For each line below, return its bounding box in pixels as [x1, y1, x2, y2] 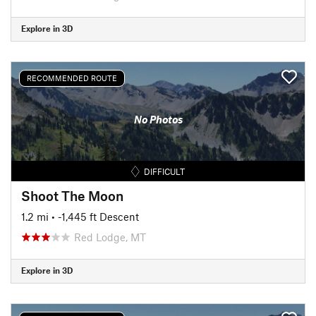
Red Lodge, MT [74, 230, 146, 243]
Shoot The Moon [21, 187, 123, 204]
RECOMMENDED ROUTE [27, 73, 117, 83]
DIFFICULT [144, 166, 186, 176]
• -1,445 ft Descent [51, 209, 139, 223]
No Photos [133, 113, 183, 126]
